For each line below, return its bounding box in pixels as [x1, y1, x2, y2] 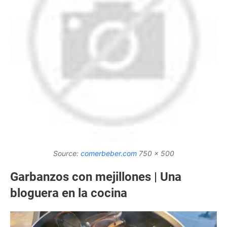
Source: [53, 148, 81, 158]
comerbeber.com [80, 148, 137, 158]
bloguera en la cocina [10, 185, 127, 200]
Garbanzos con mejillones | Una [10, 169, 181, 184]
